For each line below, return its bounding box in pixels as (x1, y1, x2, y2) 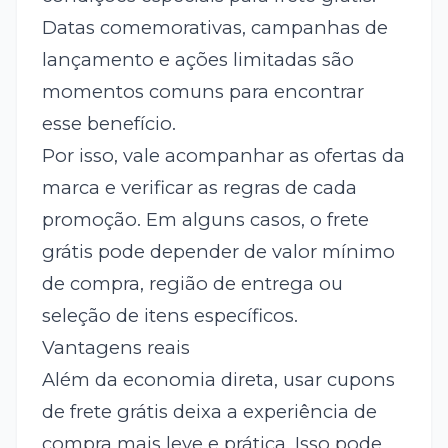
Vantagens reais (41, 336, 190, 360)
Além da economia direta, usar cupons (41, 368, 395, 392)
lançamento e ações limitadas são (41, 48, 354, 72)
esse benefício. (41, 112, 176, 136)
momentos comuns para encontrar (41, 80, 364, 104)
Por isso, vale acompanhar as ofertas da (41, 144, 405, 168)
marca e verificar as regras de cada (41, 176, 357, 200)
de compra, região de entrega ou (41, 272, 343, 296)
